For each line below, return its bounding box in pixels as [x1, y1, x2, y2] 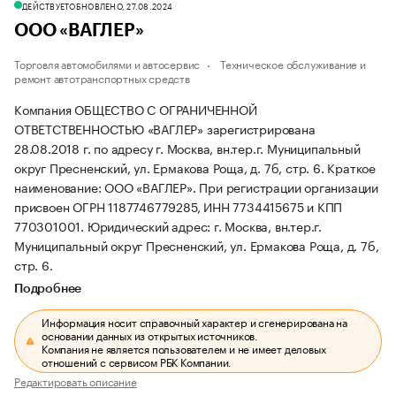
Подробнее [14, 283, 82, 295]
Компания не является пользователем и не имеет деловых [42, 339, 326, 356]
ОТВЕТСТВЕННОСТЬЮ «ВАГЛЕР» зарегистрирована [14, 118, 316, 138]
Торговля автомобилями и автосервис [14, 55, 201, 72]
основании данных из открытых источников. [42, 326, 259, 343]
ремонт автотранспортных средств [14, 69, 190, 86]
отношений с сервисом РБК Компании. [42, 353, 232, 369]
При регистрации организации [199, 177, 379, 196]
